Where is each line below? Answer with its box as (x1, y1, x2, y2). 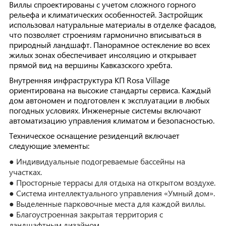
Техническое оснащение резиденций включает (9, 130, 180, 141)
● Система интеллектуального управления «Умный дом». (9, 188, 215, 198)
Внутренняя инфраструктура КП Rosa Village (9, 75, 169, 85)
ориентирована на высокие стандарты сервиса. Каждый (9, 85, 211, 95)
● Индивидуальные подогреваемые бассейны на (9, 156, 185, 166)
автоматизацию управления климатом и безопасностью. (9, 115, 214, 126)
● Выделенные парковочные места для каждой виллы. (9, 198, 205, 209)
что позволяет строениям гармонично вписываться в (9, 29, 201, 40)
